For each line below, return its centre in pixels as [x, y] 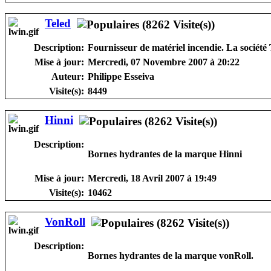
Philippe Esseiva [121, 76]
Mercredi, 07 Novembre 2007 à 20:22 [164, 62]
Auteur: [68, 76]
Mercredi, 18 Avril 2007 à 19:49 [152, 178]
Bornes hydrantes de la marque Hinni [165, 154]
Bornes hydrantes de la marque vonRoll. [171, 255]
